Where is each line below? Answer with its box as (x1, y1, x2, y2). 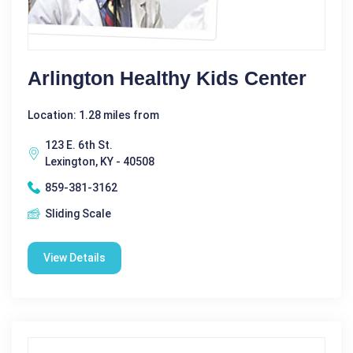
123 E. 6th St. (45, 138, 113, 151)
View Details (43, 251, 106, 264)
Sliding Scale (45, 206, 111, 220)
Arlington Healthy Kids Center (28, 66, 307, 89)
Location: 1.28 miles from (28, 108, 159, 121)
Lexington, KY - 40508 (45, 154, 154, 168)
